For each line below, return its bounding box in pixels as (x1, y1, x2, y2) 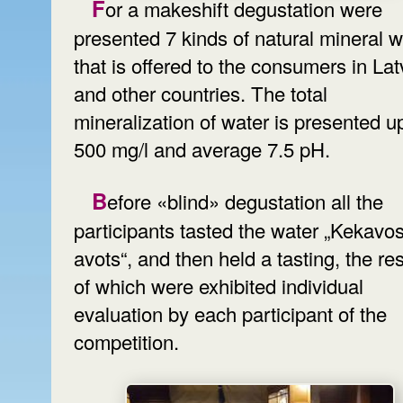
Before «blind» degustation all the (92, 184, 107, 216)
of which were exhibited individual (74, 271, 363, 300)
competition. (74, 327, 179, 355)
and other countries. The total (74, 79, 327, 108)
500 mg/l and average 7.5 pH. (74, 135, 330, 164)
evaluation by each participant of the (74, 299, 387, 327)
